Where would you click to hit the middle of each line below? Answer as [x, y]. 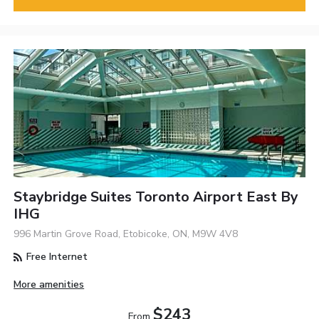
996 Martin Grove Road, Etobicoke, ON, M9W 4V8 [126, 234]
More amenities [49, 284]
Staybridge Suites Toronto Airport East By [156, 197]
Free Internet [56, 257]
